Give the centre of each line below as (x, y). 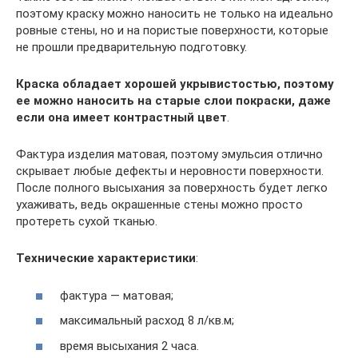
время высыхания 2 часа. (129, 346)
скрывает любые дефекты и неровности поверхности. (170, 171)
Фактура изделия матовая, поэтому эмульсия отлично (169, 155)
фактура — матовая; (117, 295)
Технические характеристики (106, 259)
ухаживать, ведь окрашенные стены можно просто (159, 205)
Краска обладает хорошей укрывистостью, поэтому (175, 84)
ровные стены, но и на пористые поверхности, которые (172, 31)
